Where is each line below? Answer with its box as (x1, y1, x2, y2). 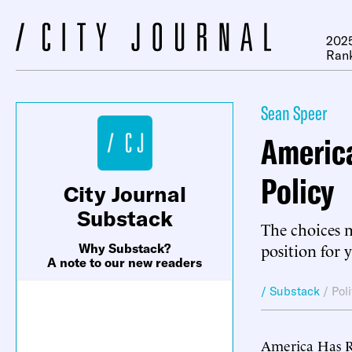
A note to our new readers (47, 255, 202, 270)
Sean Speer (261, 101, 327, 125)
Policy (261, 169, 334, 212)
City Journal (63, 181, 186, 207)
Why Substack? (79, 240, 170, 256)
